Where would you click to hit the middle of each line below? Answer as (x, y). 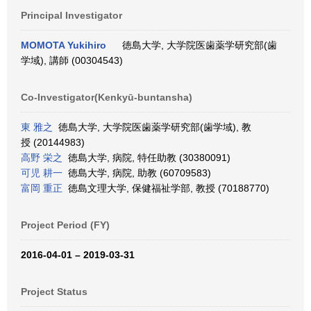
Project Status (54, 292)
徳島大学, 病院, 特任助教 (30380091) (146, 158)
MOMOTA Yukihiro (64, 45)
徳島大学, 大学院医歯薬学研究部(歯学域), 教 (152, 127)
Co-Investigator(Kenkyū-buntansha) (107, 97)
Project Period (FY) (65, 225)
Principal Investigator (72, 15)
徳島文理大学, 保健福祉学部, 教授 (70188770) (166, 188)
